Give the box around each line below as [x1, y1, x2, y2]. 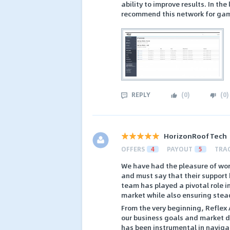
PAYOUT [167, 144, 193, 154]
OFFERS [121, 144, 145, 154]
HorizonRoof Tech [164, 130, 227, 142]
